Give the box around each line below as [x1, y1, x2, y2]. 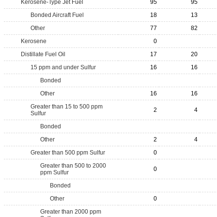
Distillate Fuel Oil [21, 51, 65, 58]
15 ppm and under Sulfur [31, 64, 96, 71]
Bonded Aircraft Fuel [31, 12, 84, 18]
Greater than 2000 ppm [40, 208, 101, 215]
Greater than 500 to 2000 [40, 162, 106, 169]
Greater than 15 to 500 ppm [31, 103, 103, 110]
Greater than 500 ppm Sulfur [31, 149, 105, 156]
